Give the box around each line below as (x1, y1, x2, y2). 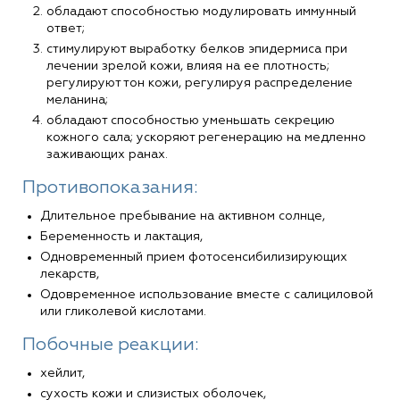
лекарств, (40, 267, 99, 280)
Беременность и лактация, (40, 229, 203, 243)
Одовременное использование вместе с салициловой (40, 287, 373, 301)
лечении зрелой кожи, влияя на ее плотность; (46, 59, 329, 72)
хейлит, (40, 366, 85, 379)
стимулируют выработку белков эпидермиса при (46, 42, 347, 55)
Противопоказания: (22, 178, 197, 196)
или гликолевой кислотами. (40, 304, 210, 318)
